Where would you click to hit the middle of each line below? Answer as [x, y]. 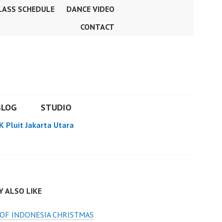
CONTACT [97, 27]
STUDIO [56, 107]
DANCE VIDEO [90, 9]
